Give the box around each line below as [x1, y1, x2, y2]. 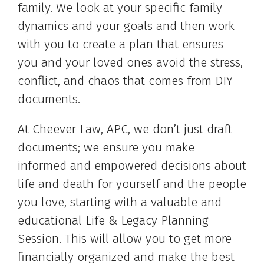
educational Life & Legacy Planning [18, 213, 209, 229]
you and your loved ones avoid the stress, [18, 55, 243, 71]
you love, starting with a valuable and [18, 194, 222, 210]
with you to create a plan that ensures [18, 37, 223, 52]
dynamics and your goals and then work [18, 18, 235, 34]
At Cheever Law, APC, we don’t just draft [18, 121, 232, 137]
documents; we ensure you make [18, 140, 194, 156]
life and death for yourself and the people [18, 176, 246, 192]
